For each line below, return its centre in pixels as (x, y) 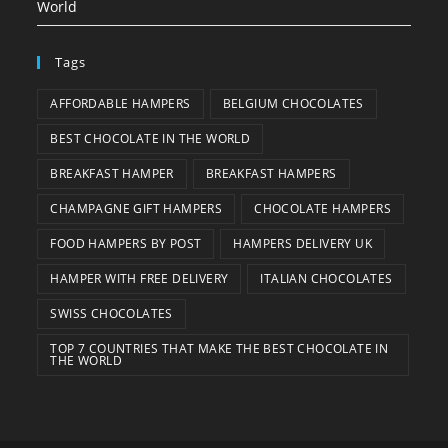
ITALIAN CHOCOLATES (326, 279)
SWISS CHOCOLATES (111, 314)
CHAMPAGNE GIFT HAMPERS (136, 209)
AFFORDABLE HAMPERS (120, 104)
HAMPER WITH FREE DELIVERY (139, 279)
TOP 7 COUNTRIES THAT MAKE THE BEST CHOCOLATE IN (219, 349)
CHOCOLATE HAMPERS (323, 209)
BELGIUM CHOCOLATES (293, 104)
